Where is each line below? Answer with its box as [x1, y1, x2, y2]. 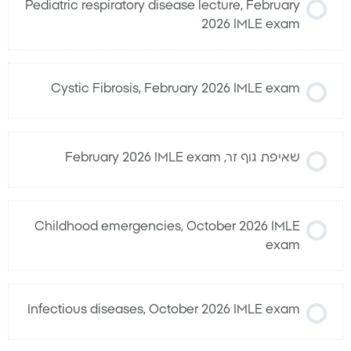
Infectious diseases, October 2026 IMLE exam [27, 303, 300, 317]
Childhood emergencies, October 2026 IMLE [34, 220, 300, 233]
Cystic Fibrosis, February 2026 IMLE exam [51, 82, 300, 96]
